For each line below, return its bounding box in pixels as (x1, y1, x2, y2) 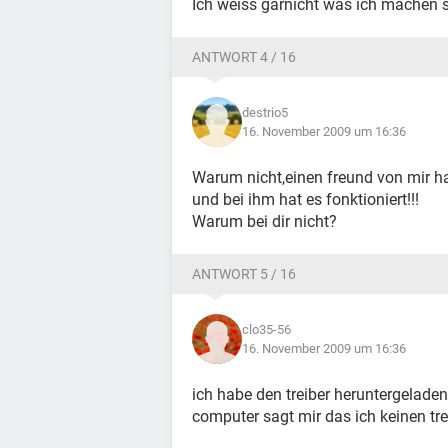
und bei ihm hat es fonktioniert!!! (192, 190, 419, 209)
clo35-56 (242, 322, 291, 337)
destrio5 (242, 105, 288, 120)
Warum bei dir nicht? (192, 212, 337, 231)
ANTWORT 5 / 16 (192, 266, 296, 282)
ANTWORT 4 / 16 (192, 49, 296, 65)
